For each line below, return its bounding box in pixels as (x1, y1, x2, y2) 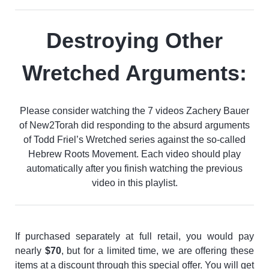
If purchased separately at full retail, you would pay (15, 231, 254, 241)
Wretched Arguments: (22, 60, 247, 85)
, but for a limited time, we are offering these (61, 245, 255, 256)
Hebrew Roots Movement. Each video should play (28, 148, 241, 159)
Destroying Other (46, 28, 223, 53)
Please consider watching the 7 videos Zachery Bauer (20, 105, 249, 116)
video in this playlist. (91, 177, 178, 188)
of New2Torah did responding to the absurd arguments (19, 119, 250, 130)
